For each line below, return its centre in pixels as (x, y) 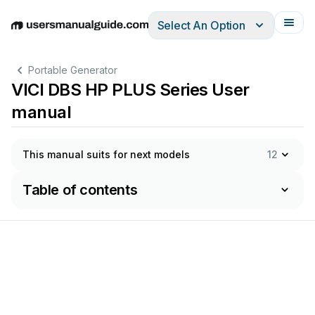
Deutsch (71, 33)
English (30, 33)
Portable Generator (73, 70)
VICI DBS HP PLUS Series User (130, 90)
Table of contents (80, 190)
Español (114, 33)
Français (197, 33)
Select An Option (201, 25)
